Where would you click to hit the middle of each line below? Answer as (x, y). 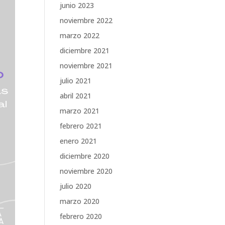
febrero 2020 (81, 216)
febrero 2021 (81, 126)
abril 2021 (76, 96)
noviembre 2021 (86, 66)
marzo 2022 (80, 35)
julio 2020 (76, 186)
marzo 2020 (80, 201)
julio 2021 (76, 81)
